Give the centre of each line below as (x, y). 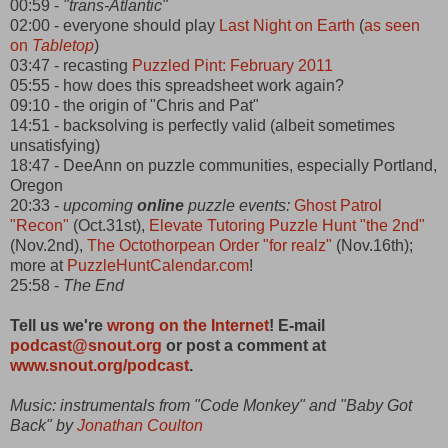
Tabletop (63, 45)
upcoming (100, 205)
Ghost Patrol (338, 205)
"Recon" (39, 225)
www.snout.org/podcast (99, 365)
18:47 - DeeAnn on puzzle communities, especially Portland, (223, 165)
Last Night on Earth (287, 25)
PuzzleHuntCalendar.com (158, 265)
